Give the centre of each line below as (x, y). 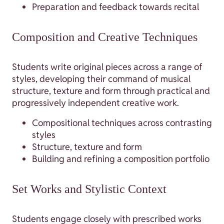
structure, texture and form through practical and (111, 91)
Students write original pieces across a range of (107, 67)
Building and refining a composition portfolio (121, 159)
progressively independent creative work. (95, 103)
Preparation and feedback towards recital (115, 7)
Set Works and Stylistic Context (89, 189)
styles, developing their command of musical (101, 79)
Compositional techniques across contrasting (122, 123)
